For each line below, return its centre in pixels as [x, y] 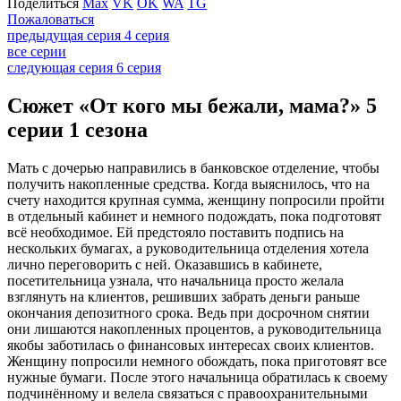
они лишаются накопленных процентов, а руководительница [194, 328]
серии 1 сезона [77, 129]
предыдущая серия [64, 35]
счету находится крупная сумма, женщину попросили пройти [196, 200]
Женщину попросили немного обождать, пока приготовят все [197, 361]
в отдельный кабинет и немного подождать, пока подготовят [194, 216]
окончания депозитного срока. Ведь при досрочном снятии [188, 312]
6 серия [139, 67]
